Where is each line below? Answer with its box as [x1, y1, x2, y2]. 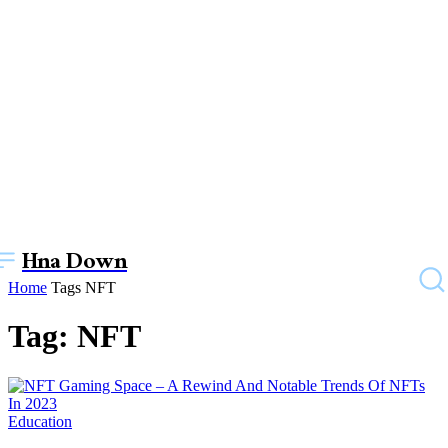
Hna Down [22, 241, 127, 287]
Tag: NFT [8, 318, 141, 355]
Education [8, 412, 72, 430]
